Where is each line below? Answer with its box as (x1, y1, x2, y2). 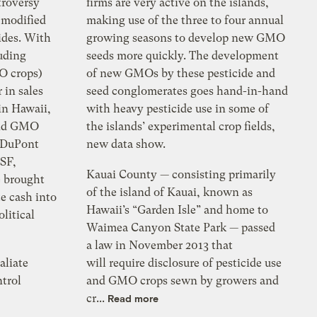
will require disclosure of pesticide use (86, 256, 282, 270)
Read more (108, 292, 159, 305)
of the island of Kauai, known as (86, 185, 253, 200)
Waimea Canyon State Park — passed (86, 221, 276, 235)
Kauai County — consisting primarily (86, 168, 277, 182)
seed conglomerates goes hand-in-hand (86, 84, 289, 98)
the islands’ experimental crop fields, (86, 120, 276, 134)
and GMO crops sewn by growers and (86, 274, 279, 288)
